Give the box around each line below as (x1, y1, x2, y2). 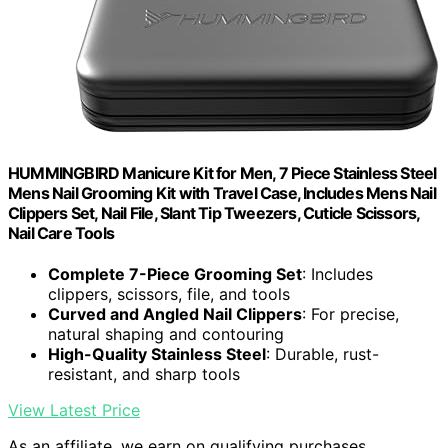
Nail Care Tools (8, 222, 114, 243)
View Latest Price (8, 399, 140, 420)
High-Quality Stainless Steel (48, 343, 266, 364)
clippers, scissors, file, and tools (48, 283, 290, 304)
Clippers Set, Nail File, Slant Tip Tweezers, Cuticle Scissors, (8, 202, 420, 223)
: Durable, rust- (266, 343, 379, 364)
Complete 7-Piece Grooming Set (48, 263, 302, 284)
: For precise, (302, 303, 399, 324)
